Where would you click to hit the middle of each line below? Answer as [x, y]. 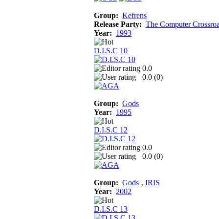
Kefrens [134, 15]
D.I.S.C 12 [111, 130]
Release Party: [118, 24]
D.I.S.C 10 [111, 50]
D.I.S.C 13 [111, 209]
